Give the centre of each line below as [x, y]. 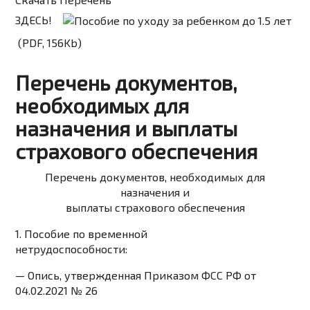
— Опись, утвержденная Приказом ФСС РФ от [136, 275]
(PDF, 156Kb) [50, 43]
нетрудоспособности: [72, 249]
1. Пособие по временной [82, 234]
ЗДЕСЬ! [34, 19]
